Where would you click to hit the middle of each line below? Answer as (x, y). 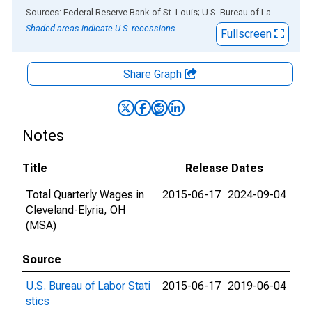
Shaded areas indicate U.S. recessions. (102, 28)
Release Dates (224, 168)
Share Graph (154, 74)
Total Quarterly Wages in (85, 195)
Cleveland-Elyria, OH (76, 210)
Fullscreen (248, 34)
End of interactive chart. (69, 11)
